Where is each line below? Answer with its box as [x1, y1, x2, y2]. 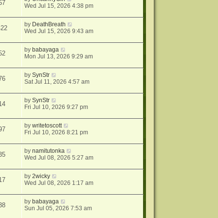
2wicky [32, 173, 51, 180]
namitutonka [32, 147, 65, 155]
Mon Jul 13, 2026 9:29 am [24, 53, 93, 60]
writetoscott [32, 122, 62, 129]
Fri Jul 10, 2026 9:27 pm [24, 104, 89, 111]
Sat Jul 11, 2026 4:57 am [24, 78, 90, 86]
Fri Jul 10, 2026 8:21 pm [24, 129, 89, 136]
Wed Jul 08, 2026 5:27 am [24, 154, 94, 162]
